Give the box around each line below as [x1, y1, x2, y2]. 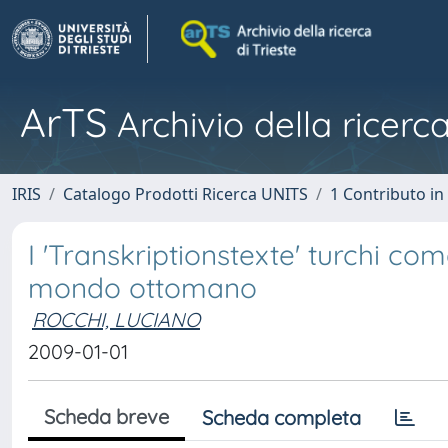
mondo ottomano [28, 270, 257, 305]
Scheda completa [202, 405, 361, 430]
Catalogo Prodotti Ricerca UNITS [63, 183, 308, 205]
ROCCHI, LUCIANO [32, 307, 200, 332]
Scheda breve [44, 404, 169, 429]
